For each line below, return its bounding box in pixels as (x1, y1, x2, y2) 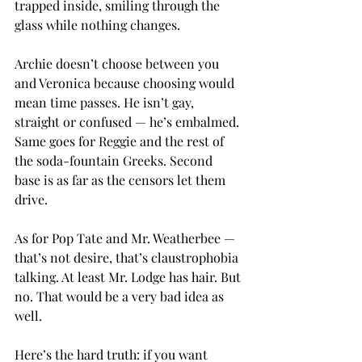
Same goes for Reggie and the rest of (15, 132, 227, 149)
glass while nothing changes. (15, 15, 180, 33)
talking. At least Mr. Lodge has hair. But (15, 267, 244, 285)
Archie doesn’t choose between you (15, 54, 222, 72)
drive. (15, 190, 48, 208)
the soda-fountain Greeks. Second (15, 151, 216, 169)
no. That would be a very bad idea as (15, 287, 227, 305)
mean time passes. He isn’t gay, (15, 93, 197, 111)
